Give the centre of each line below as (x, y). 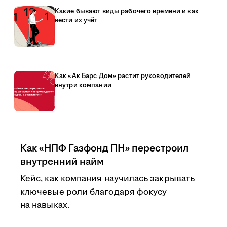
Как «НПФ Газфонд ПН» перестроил (104, 148)
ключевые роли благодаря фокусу (94, 192)
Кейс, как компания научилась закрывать (108, 179)
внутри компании (83, 85)
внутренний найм (62, 162)
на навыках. (45, 205)
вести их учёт (76, 20)
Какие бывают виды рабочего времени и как (127, 11)
